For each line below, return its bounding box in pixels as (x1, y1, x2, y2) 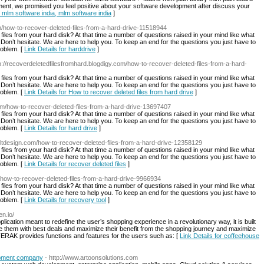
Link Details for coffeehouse (180, 232, 259, 239)
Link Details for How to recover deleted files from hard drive (24, 88, 193, 95)
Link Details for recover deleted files (24, 160, 126, 167)
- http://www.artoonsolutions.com (45, 254, 138, 261)
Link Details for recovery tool (24, 196, 106, 203)
